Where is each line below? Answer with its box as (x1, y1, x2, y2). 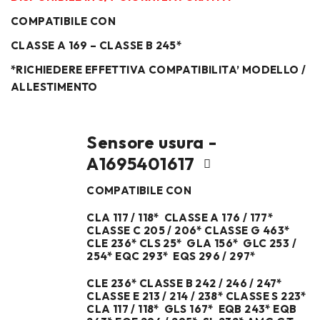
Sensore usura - (86, 131, 217, 154)
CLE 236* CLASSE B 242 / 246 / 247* (86, 276, 285, 291)
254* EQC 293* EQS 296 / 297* (86, 249, 256, 264)
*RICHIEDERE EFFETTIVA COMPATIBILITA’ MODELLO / (11, 63, 306, 77)
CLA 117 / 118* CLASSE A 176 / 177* (86, 211, 276, 225)
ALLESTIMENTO (11, 80, 98, 94)
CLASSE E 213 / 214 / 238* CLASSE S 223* (86, 289, 306, 304)
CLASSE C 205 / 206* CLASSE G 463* (86, 224, 292, 238)
